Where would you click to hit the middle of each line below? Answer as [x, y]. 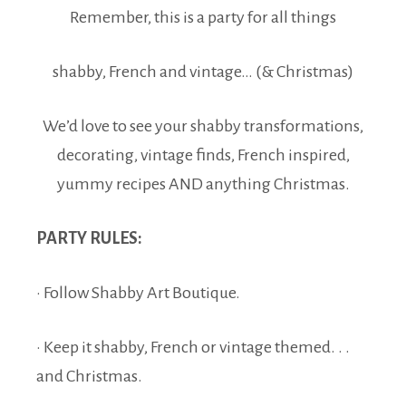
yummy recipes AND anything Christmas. [203, 184]
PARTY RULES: [89, 238]
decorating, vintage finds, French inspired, [203, 155]
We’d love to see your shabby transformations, [203, 126]
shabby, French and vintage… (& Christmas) [203, 71]
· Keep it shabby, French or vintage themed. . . [193, 347]
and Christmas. [89, 376]
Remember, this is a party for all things [203, 17]
